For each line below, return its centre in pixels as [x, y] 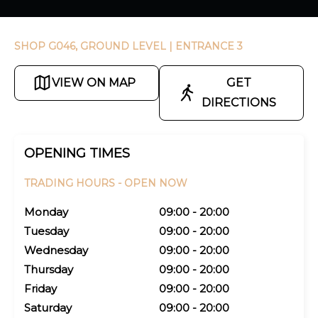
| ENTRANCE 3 [206, 46]
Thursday [49, 269]
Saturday [48, 307]
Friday [40, 288]
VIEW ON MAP [94, 82]
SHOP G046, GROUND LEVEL [92, 46]
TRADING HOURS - [74, 183]
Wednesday [56, 250]
